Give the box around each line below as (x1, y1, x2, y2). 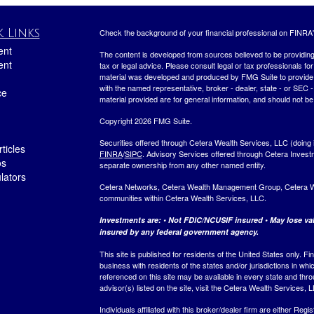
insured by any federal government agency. (99, 226, 259, 237)
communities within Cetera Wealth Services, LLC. (99, 191, 266, 203)
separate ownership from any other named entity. (99, 158, 266, 170)
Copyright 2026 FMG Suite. (99, 114, 192, 126)
